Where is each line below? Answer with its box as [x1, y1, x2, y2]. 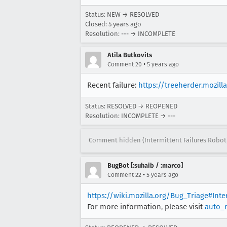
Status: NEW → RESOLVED [85, 10, 159, 18]
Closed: [85, 20, 108, 28]
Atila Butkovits [107, 51, 152, 59]
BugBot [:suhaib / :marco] [107, 161, 183, 169]
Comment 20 [107, 60, 142, 68]
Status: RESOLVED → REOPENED [85, 102, 177, 110]
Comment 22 [107, 171, 141, 178]
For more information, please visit [87, 202, 205, 211]
